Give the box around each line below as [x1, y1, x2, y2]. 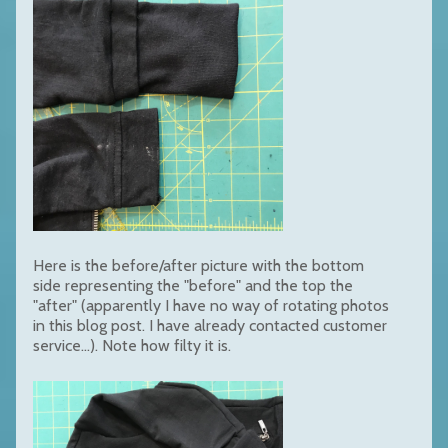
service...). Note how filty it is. [33, 335, 231, 355]
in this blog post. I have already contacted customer [33, 315, 387, 335]
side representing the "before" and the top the [33, 275, 353, 295]
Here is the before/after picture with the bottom [33, 255, 364, 275]
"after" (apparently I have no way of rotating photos [33, 295, 389, 315]
